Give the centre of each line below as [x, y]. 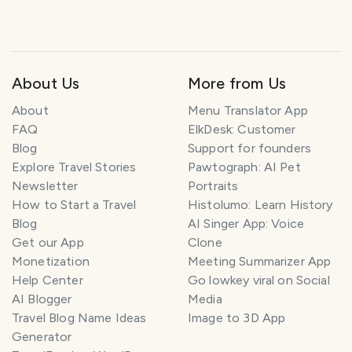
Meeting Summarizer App [260, 262]
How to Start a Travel [74, 205]
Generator [42, 337]
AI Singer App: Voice [246, 224]
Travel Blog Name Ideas [79, 318]
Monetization [51, 262]
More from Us [237, 84]
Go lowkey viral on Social [259, 280]
